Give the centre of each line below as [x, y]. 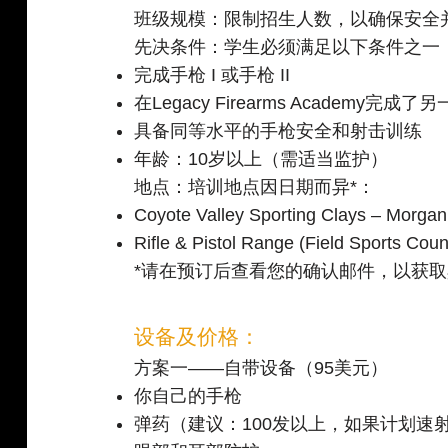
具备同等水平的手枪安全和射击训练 [278, 131]
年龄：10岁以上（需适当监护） [261, 159]
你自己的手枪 [188, 396]
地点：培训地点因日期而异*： [257, 187]
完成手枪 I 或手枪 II [212, 75]
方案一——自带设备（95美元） [261, 368]
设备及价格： [197, 337]
